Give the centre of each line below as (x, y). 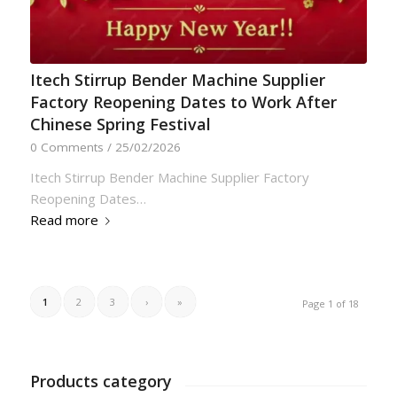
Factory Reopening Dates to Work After (183, 102)
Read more (64, 220)
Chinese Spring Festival (120, 125)
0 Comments (66, 148)
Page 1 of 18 (331, 304)
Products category (101, 381)
